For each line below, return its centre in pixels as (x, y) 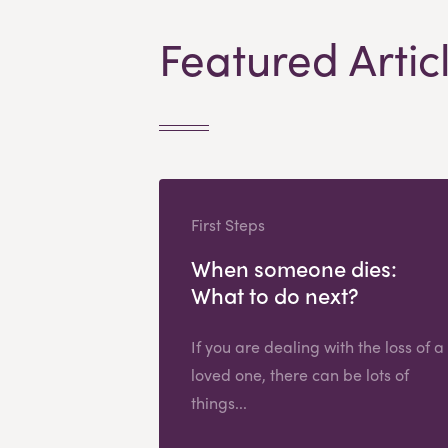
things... (218, 402)
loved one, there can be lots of (299, 374)
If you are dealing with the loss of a (317, 346)
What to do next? (274, 294)
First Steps (227, 224)
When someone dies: (293, 267)
